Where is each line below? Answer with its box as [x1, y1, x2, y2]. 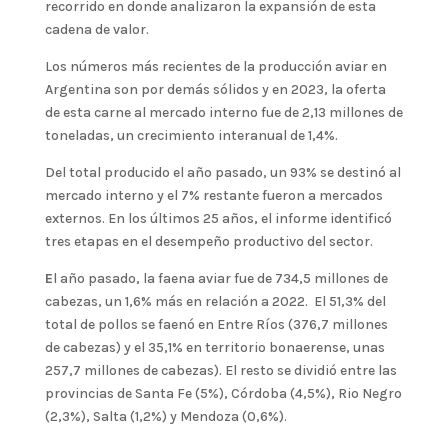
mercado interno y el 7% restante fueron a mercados [44, 186, 383, 204]
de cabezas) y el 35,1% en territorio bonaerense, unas [44, 338, 385, 356]
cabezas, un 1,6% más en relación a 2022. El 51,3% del [44, 292, 386, 310]
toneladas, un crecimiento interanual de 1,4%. [44, 126, 341, 144]
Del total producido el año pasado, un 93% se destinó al [44, 163, 401, 181]
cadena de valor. [44, 20, 149, 38]
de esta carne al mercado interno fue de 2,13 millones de [44, 103, 403, 121]
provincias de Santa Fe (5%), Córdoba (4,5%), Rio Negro [44, 384, 402, 402]
